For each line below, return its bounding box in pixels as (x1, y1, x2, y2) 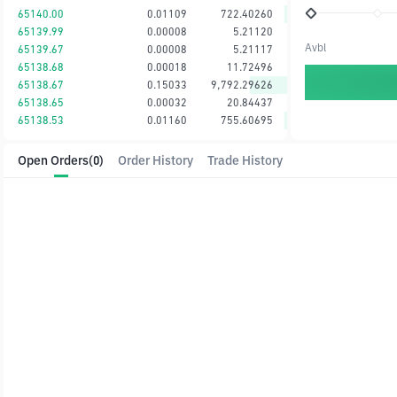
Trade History (207, 152, 283, 168)
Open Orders (18, 152, 89, 168)
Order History (118, 152, 193, 168)
